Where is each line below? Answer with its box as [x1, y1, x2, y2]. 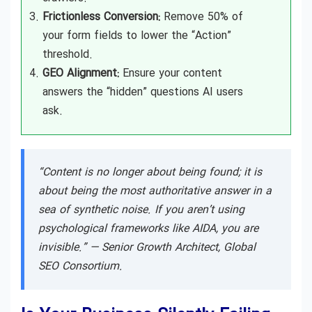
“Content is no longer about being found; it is [38, 163, 262, 181]
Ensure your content [119, 64, 222, 82]
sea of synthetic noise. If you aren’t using [38, 201, 244, 219]
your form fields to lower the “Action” [42, 26, 231, 45]
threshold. [42, 45, 93, 63]
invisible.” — [38, 238, 102, 256]
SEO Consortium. [38, 257, 123, 275]
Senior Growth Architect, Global [102, 238, 256, 256]
